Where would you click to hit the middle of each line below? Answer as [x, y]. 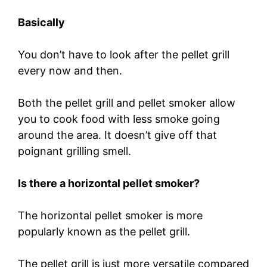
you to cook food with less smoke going [119, 119]
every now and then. [72, 70]
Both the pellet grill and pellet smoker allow [127, 103]
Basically [41, 22]
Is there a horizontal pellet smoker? [109, 183]
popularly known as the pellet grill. [105, 231]
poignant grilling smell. [76, 151]
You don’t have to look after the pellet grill [124, 54]
